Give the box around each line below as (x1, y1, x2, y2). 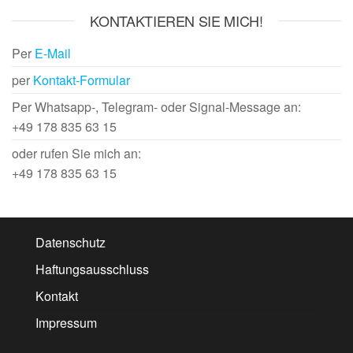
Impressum (35, 314, 97, 332)
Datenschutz (35, 233, 106, 251)
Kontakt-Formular (33, 71, 130, 89)
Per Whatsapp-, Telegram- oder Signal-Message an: (12, 98, 301, 116)
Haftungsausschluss (35, 260, 149, 278)
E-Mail (35, 44, 71, 62)
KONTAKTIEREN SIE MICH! (90, 10, 263, 31)
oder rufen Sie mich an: (12, 144, 141, 162)
